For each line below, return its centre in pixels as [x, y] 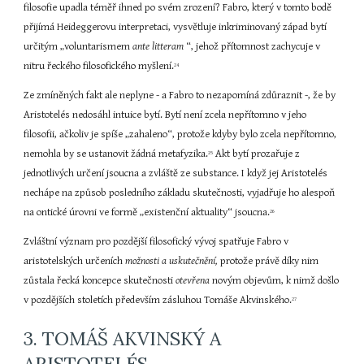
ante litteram [160, 47]
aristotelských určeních [75, 261]
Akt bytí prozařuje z [257, 154]
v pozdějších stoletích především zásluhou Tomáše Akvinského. [158, 300]
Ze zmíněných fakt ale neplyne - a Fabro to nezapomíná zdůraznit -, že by [180, 95]
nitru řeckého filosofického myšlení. [99, 66]
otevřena [194, 281]
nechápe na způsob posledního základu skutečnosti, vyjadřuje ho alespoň [180, 193]
